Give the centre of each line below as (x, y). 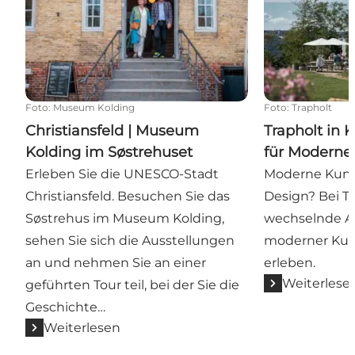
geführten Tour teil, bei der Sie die (132, 284)
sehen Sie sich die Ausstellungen (130, 240)
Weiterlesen (82, 327)
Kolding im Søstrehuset (109, 152)
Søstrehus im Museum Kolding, (125, 218)
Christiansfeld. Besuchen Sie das (128, 196)
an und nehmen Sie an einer (116, 262)
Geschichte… (65, 307)
